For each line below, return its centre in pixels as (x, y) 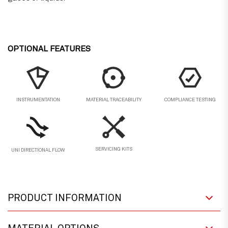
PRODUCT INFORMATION (65, 198)
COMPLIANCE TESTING (190, 100)
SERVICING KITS (114, 149)
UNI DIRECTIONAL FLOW (38, 150)
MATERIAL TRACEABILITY (114, 100)
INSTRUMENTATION (38, 100)
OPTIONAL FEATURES (49, 49)
